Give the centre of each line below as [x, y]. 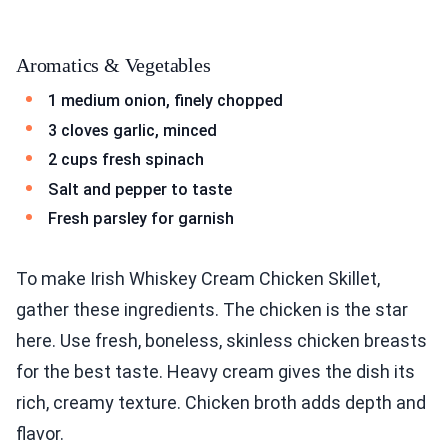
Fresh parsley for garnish [141, 219]
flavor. [40, 433]
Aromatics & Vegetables [113, 64]
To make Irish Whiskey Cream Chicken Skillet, [198, 278]
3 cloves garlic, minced [132, 130]
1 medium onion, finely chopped [165, 100]
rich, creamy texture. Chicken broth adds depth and [221, 402]
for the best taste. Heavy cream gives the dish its [215, 371]
